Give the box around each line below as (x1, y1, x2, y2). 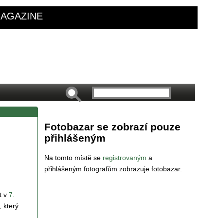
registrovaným (103, 153, 148, 162)
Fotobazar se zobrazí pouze (44, 121, 181, 133)
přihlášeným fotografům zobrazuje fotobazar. (44, 164, 182, 173)
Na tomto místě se (44, 153, 103, 162)
